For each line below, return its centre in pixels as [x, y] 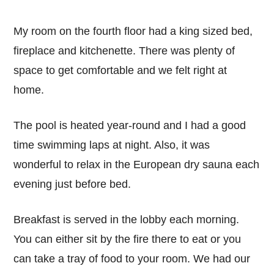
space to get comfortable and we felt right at [120, 71]
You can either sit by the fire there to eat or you [128, 239]
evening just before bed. [72, 184]
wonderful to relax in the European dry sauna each [137, 165]
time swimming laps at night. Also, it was [112, 145]
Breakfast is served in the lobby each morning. [127, 220]
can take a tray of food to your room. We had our [132, 259]
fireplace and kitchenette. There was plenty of [124, 51]
